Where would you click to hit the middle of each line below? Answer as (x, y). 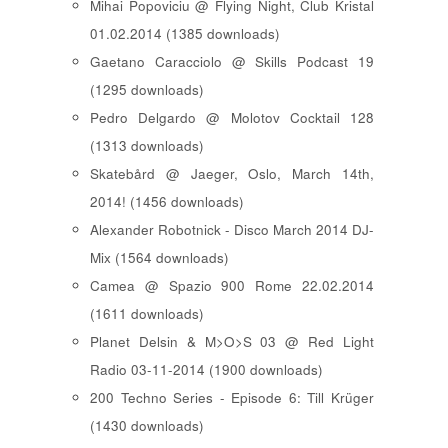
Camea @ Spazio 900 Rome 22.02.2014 (232, 286)
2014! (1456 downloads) (167, 202)
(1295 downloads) (147, 90)
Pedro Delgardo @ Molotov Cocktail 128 (232, 118)
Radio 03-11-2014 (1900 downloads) (206, 370)
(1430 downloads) (147, 426)
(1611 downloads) (147, 314)
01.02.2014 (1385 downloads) (185, 34)
